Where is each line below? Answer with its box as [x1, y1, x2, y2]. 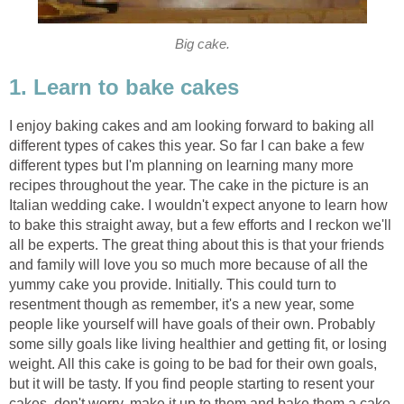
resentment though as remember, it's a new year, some [9, 297, 354, 313]
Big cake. [174, 37, 230, 52]
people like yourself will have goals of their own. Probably [9, 317, 375, 333]
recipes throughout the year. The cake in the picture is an [9, 178, 369, 194]
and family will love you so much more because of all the [9, 257, 368, 273]
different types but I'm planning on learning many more [9, 158, 353, 174]
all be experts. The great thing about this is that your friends [9, 237, 384, 253]
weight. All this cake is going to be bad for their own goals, [9, 356, 377, 372]
